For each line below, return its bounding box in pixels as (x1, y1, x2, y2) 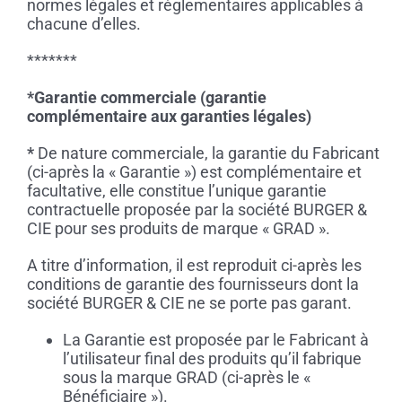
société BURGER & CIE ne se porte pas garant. (26, 293, 352, 313)
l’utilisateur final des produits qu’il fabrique (62, 349, 362, 369)
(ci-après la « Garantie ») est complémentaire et (26, 162, 362, 182)
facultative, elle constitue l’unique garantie (26, 181, 327, 201)
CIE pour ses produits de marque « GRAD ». (26, 219, 330, 239)
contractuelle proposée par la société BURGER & (26, 200, 367, 220)
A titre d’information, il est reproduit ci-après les (26, 256, 362, 275)
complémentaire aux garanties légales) (26, 107, 311, 127)
